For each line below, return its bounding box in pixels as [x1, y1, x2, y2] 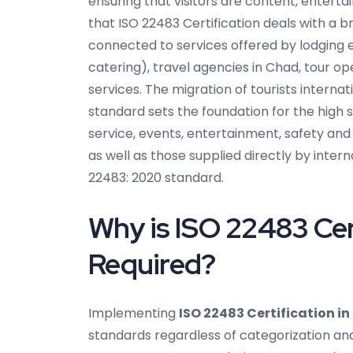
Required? [88, 245, 216, 284]
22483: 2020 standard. [88, 169, 224, 188]
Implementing [88, 304, 179, 323]
